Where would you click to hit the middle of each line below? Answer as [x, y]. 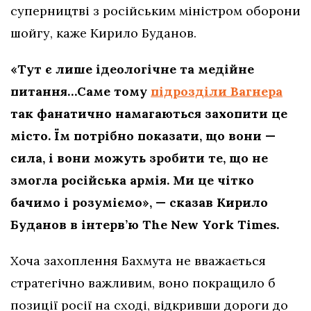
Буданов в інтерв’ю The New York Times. [145, 225]
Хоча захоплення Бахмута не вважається [138, 261]
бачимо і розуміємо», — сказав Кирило [139, 203]
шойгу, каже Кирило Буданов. [103, 33]
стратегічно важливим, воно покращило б [143, 283]
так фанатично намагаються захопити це [149, 114]
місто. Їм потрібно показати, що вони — [143, 136]
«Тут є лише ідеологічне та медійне [132, 69]
